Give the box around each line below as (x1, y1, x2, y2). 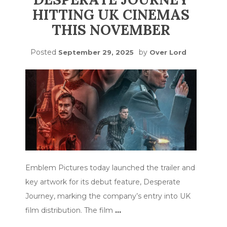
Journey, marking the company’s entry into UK (25, 191, 191, 201)
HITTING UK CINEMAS (32, 6, 190, 24)
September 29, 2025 (58, 48, 134, 57)
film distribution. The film (25, 205, 115, 215)
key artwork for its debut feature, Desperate (25, 177, 180, 186)
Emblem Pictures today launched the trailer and (25, 163, 195, 172)
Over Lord (149, 48, 186, 57)
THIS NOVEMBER (52, 21, 170, 40)
